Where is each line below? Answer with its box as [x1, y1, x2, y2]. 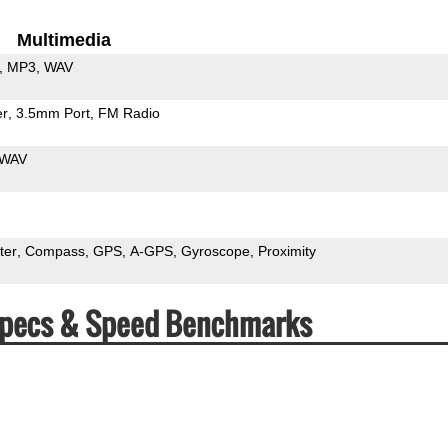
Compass [24, 242, 85, 259]
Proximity [257, 242, 316, 259]
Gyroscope [180, 242, 250, 259]
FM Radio [97, 104, 160, 121]
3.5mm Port [15, 104, 90, 121]
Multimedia [17, 29, 112, 50]
